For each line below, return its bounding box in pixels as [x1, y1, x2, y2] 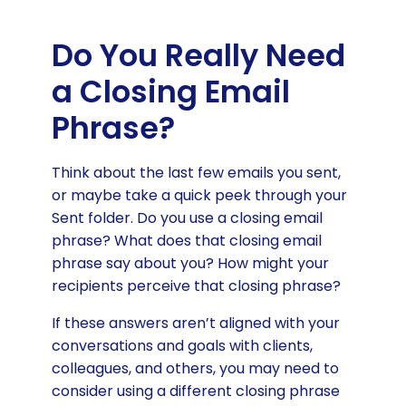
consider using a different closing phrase [51, 380, 340, 401]
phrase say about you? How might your [51, 252, 329, 274]
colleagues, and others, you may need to [51, 357, 339, 379]
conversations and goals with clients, [51, 334, 313, 356]
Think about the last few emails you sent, [51, 161, 341, 183]
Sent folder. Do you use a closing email [51, 207, 323, 228]
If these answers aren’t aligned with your [51, 312, 340, 333]
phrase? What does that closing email [51, 229, 322, 251]
